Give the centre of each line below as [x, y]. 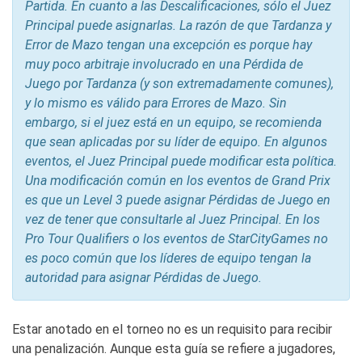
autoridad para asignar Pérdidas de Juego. [143, 278]
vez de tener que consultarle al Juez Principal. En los [173, 220]
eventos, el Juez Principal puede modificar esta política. [181, 162]
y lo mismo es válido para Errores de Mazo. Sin [156, 103]
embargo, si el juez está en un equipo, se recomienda [173, 123]
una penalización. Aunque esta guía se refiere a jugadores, [174, 349]
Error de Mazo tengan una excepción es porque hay [168, 45]
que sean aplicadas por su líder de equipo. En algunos [176, 142]
